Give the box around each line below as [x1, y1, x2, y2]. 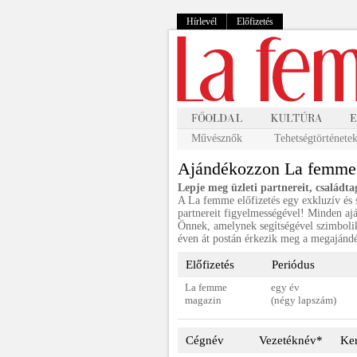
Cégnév [186, 334, 224, 347]
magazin [185, 294, 222, 306]
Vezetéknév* [259, 334, 323, 347]
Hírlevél [186, 16, 217, 27]
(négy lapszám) [271, 294, 336, 306]
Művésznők [191, 132, 242, 144]
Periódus [272, 258, 315, 271]
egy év [271, 281, 300, 293]
